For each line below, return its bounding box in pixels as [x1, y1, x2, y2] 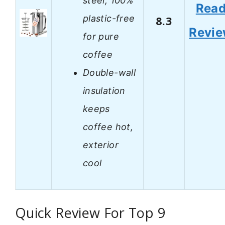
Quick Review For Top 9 [15, 203, 165, 222]
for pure [83, 31, 119, 42]
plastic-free [83, 13, 135, 24]
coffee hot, [83, 121, 133, 132]
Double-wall [83, 67, 136, 78]
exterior [83, 139, 119, 150]
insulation [83, 85, 126, 96]
